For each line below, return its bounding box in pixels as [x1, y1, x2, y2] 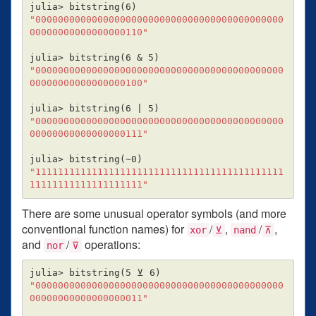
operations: [82, 236, 140, 253]
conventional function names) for [22, 220, 187, 237]
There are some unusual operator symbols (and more [22, 205, 286, 221]
